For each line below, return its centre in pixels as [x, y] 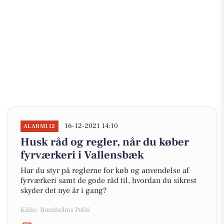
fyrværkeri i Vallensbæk [82, 155]
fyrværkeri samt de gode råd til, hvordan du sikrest [108, 180]
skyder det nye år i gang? [63, 190]
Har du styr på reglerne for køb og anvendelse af [105, 170]
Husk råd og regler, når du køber [105, 142]
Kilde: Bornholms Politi [55, 210]
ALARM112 [39, 126]
